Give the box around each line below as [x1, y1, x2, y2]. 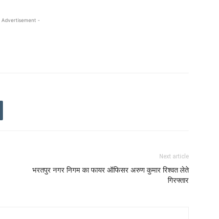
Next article [159, 153, 189, 160]
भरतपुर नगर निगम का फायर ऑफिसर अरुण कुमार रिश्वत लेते [32, 166, 189, 175]
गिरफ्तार [168, 176, 189, 185]
